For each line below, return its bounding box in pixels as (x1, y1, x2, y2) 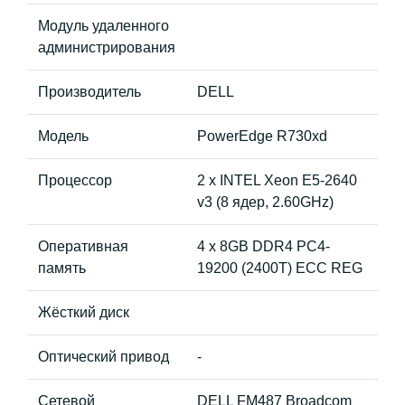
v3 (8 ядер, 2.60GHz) (197, 194, 334, 210)
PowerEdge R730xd (197, 128, 327, 144)
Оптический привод (38, 349, 169, 364)
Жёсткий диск (38, 305, 129, 320)
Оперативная (38, 239, 128, 254)
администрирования (38, 40, 175, 55)
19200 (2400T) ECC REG (197, 260, 363, 276)
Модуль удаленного (38, 18, 169, 33)
